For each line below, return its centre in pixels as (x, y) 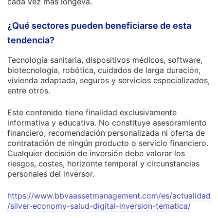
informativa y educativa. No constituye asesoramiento (107, 123)
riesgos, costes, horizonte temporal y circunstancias (103, 163)
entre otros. (29, 91)
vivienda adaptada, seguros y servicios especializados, (109, 80)
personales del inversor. (51, 174)
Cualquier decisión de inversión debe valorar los (96, 153)
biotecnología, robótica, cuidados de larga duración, (104, 70)
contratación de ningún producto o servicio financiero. (108, 143)
